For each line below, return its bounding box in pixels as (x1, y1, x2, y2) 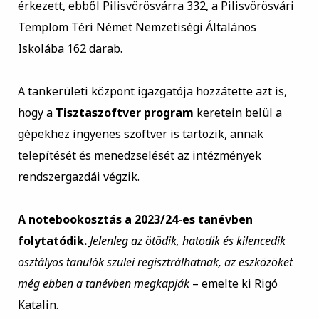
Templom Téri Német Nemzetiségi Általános (17, 19, 256, 36)
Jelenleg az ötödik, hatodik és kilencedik (89, 233, 286, 249)
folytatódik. (17, 233, 87, 249)
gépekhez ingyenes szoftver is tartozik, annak (17, 126, 263, 142)
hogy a (17, 105, 56, 121)
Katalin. (17, 297, 58, 313)
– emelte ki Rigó (189, 276, 278, 292)
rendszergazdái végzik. (17, 169, 140, 185)
